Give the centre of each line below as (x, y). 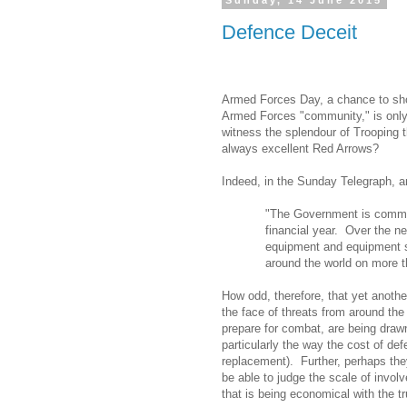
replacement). (258, 361)
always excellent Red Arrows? (300, 148)
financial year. (302, 230)
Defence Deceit (289, 32)
